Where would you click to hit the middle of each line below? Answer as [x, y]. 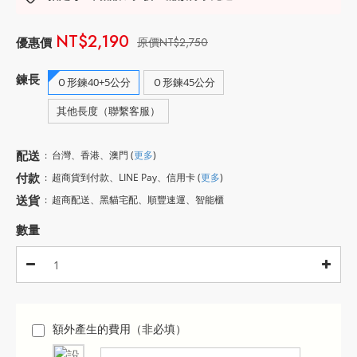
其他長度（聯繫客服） [108, 111]
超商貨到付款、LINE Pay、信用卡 [125, 177]
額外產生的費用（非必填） [120, 329]
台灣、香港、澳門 [91, 155]
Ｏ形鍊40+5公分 [94, 82]
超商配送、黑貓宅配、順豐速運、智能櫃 [138, 200]
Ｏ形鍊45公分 [184, 82]
